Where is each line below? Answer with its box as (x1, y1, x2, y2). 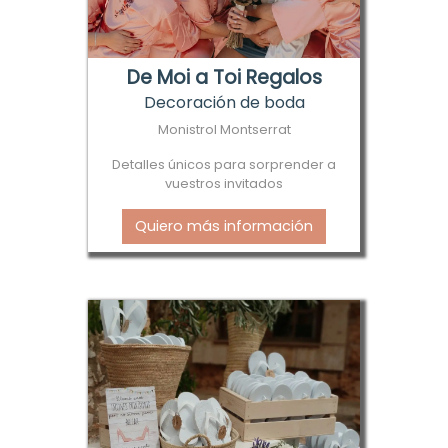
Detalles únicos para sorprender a (112, 155, 336, 173)
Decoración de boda (143, 90, 305, 114)
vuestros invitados (165, 174, 283, 192)
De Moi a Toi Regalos (126, 63, 322, 91)
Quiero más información (135, 215, 313, 236)
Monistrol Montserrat (157, 120, 291, 138)
